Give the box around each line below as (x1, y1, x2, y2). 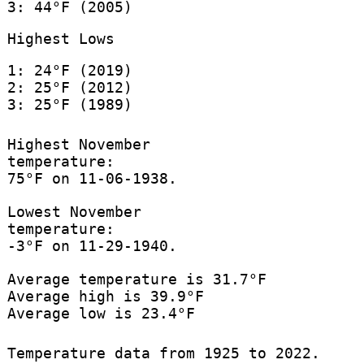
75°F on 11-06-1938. (6, 170, 177, 188)
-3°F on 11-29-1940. (6, 237, 177, 255)
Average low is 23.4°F (6, 305, 195, 323)
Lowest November (6, 203, 141, 221)
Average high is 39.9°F (6, 288, 204, 305)
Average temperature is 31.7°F (6, 271, 266, 288)
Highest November (6, 136, 150, 154)
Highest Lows (6, 29, 115, 47)
